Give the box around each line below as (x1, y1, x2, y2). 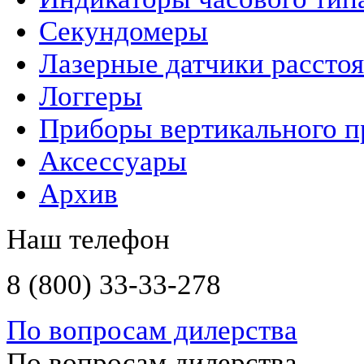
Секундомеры (39, 15, 208, 48)
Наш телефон (6, 223, 170, 256)
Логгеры (39, 80, 142, 113)
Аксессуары (39, 145, 187, 178)
